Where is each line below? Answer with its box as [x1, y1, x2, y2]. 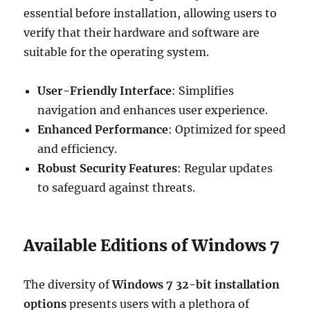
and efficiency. [37, 142, 118, 156]
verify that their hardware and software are [24, 26, 260, 39]
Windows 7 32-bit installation [112, 277, 280, 291]
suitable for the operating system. [24, 45, 210, 59]
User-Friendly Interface [37, 84, 172, 98]
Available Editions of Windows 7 [24, 235, 280, 255]
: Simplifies [172, 84, 235, 98]
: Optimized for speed [168, 122, 286, 136]
